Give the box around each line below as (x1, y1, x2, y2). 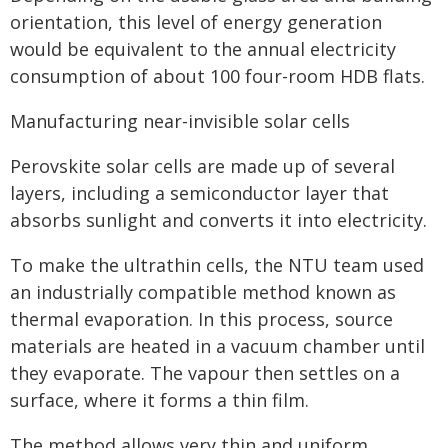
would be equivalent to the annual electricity (10, 37, 396, 61)
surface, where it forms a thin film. (10, 388, 309, 412)
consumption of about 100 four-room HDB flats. (10, 64, 425, 88)
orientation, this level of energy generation (10, 10, 382, 34)
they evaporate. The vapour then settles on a (10, 361, 400, 385)
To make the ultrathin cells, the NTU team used (10, 253, 424, 277)
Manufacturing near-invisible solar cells (10, 109, 350, 133)
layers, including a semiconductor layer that (10, 181, 389, 205)
